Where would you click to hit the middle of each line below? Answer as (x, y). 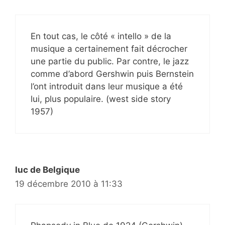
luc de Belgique (47, 170)
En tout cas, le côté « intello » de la (101, 36)
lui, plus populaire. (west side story (101, 99)
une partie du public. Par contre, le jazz (110, 61)
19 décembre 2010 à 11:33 (69, 184)
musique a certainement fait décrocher (109, 48)
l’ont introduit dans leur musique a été (107, 86)
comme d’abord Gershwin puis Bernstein (112, 74)
